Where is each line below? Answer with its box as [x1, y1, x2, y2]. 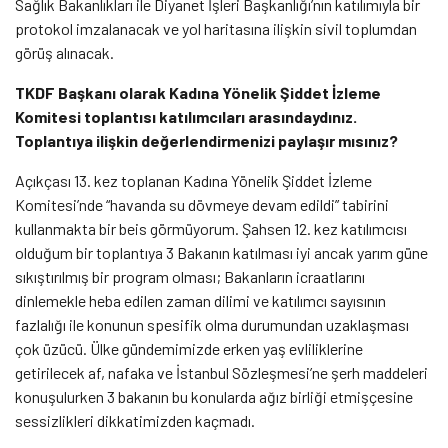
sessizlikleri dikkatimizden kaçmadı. [15, 410, 255, 430]
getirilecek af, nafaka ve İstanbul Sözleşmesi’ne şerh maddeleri [15, 362, 428, 382]
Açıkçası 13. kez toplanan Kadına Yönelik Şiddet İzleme [15, 170, 372, 190]
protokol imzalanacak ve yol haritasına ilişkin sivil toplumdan [15, 18, 417, 38]
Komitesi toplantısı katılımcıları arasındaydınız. [15, 106, 357, 126]
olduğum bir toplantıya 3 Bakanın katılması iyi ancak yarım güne [15, 242, 428, 262]
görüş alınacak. [15, 42, 117, 62]
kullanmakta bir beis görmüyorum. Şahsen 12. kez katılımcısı [15, 218, 407, 238]
